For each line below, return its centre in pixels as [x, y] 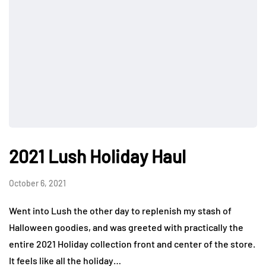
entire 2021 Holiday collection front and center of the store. [132, 244]
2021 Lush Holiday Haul [97, 156]
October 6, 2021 [37, 183]
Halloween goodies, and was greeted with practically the [126, 227]
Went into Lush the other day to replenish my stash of [120, 211]
